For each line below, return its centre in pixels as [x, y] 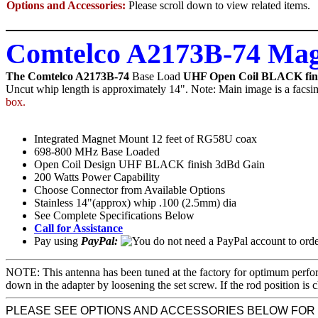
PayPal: [99, 241]
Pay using [57, 241]
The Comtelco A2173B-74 [67, 76]
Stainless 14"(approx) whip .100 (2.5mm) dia [135, 203]
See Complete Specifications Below [114, 215]
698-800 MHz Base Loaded [97, 152]
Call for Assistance [78, 228]
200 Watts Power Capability [97, 177]
